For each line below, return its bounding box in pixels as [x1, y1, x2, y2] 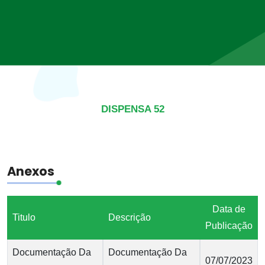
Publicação [205, 221, 253, 231]
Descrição [108, 212, 151, 222]
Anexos [7, 163, 54, 180]
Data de [212, 204, 245, 214]
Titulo [12, 212, 35, 222]
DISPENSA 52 [101, 104, 164, 115]
